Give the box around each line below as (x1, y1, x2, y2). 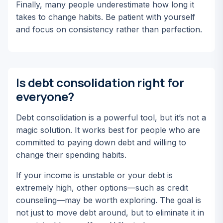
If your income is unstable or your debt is (16, 170, 173, 180)
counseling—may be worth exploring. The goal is (16, 195, 201, 205)
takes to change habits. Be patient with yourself (16, 12, 195, 22)
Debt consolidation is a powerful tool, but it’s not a (16, 112, 206, 122)
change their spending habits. (16, 150, 126, 160)
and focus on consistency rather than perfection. (16, 24, 202, 34)
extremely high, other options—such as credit (16, 183, 188, 193)
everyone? (16, 88, 74, 105)
